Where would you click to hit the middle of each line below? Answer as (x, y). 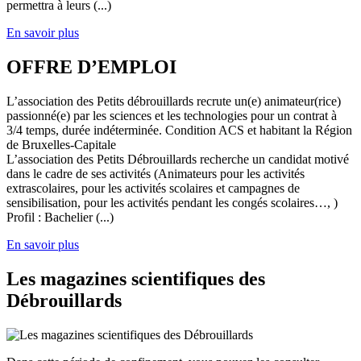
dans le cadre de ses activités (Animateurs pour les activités (156, 174)
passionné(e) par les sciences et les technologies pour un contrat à (172, 116)
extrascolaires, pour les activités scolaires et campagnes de (153, 189)
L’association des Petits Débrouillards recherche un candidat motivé (178, 160)
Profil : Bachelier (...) (60, 218)
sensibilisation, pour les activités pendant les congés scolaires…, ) (172, 203)
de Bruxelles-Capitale (61, 145)
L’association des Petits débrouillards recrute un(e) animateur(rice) (174, 102)
